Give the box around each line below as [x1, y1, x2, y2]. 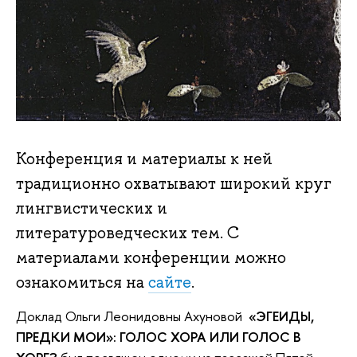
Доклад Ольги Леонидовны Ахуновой [16, 306, 249, 325]
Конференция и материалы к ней [16, 148, 273, 169]
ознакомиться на [16, 272, 148, 292]
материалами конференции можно [16, 247, 286, 268]
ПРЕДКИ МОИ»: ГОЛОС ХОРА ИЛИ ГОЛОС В [16, 327, 300, 346]
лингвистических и [16, 198, 167, 218]
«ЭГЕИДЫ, [249, 306, 314, 325]
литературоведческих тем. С [16, 222, 240, 243]
